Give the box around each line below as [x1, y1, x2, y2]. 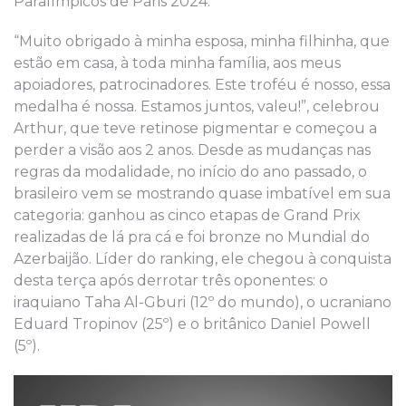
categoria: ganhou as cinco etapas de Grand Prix [14, 206, 361, 224]
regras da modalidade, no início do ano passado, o [14, 162, 367, 180]
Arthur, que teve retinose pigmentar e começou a [14, 119, 377, 137]
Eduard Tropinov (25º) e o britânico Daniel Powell [14, 314, 371, 333]
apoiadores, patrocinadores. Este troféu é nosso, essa [14, 75, 391, 93]
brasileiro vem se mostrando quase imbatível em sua [14, 184, 391, 202]
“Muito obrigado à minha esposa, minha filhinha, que [14, 32, 390, 50]
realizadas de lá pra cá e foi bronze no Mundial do [14, 227, 370, 246]
